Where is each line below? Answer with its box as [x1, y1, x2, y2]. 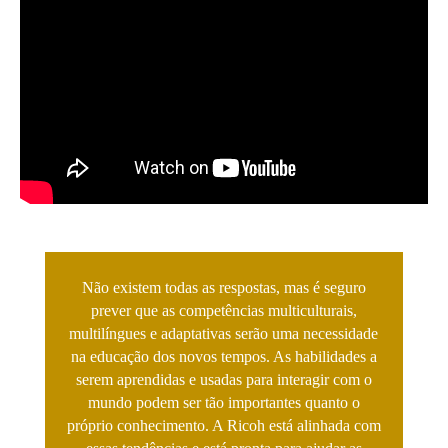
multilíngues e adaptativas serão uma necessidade [69, 324, 379, 342]
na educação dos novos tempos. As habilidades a [70, 347, 377, 365]
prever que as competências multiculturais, [90, 301, 357, 319]
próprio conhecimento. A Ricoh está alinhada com [66, 416, 381, 434]
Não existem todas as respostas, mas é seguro [81, 278, 366, 296]
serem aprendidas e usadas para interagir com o [75, 370, 372, 388]
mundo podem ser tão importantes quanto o [87, 393, 360, 411]
